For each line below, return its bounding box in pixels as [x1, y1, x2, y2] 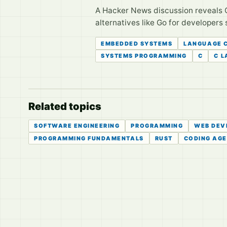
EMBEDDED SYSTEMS [101, 40, 173, 47]
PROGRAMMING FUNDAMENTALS [34, 134, 144, 142]
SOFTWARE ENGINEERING [34, 122, 120, 130]
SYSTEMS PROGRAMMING [101, 52, 187, 60]
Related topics [28, 100, 101, 112]
